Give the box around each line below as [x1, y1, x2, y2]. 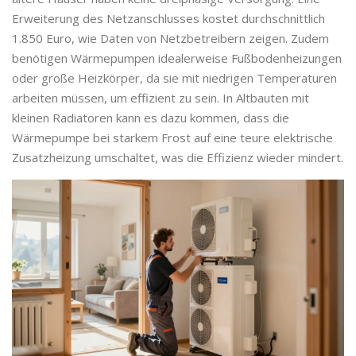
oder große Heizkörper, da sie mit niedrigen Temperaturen [12, 70, 337, 87]
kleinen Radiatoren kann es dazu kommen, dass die [12, 110, 289, 126]
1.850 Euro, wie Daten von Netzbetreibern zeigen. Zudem [12, 30, 329, 47]
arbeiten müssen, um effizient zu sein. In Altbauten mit [12, 90, 309, 106]
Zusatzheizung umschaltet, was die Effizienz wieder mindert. [12, 149, 343, 166]
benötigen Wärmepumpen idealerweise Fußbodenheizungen [12, 50, 342, 67]
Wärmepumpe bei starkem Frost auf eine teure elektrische [12, 130, 333, 146]
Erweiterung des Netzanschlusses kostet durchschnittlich [12, 10, 325, 27]
